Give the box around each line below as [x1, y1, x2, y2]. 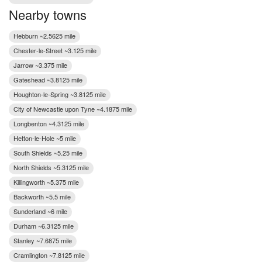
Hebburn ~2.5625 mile [13, 30, 75, 40]
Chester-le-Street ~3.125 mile [13, 45, 96, 55]
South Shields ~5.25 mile [13, 147, 82, 157]
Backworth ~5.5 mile [13, 191, 71, 201]
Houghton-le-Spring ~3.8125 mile [13, 89, 106, 99]
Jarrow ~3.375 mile [13, 60, 67, 70]
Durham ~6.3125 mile [13, 220, 74, 230]
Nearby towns [9, 5, 87, 23]
